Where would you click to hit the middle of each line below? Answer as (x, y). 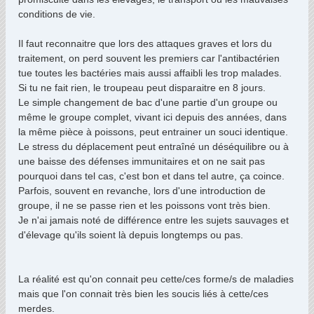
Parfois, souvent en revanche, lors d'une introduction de (142, 191)
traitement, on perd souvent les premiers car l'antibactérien (149, 58)
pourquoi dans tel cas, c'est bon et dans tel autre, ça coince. (151, 176)
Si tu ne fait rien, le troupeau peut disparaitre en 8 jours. (142, 88)
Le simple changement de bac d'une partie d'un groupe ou (148, 102)
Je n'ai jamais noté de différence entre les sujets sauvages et (153, 220)
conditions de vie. (57, 14)
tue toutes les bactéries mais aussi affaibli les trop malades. (150, 73)
